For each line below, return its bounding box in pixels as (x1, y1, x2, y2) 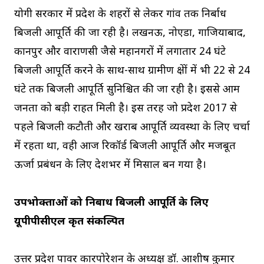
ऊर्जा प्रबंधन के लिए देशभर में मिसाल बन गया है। (14, 159, 206, 173)
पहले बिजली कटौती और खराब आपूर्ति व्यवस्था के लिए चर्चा (14, 121, 250, 135)
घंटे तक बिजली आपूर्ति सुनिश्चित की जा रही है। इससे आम (14, 83, 240, 97)
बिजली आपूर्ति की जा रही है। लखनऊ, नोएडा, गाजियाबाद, (14, 27, 246, 41)
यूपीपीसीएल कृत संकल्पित (14, 215, 124, 229)
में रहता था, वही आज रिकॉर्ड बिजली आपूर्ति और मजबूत (14, 140, 236, 154)
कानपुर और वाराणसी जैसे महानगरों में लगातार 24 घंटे (14, 45, 226, 60)
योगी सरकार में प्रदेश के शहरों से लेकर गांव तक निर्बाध (14, 8, 226, 22)
